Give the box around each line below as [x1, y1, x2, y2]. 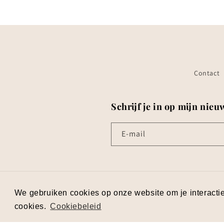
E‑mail [121, 128, 145, 139]
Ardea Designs [132, 195, 170, 202]
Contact [194, 68, 220, 77]
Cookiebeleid [50, 201, 101, 210]
